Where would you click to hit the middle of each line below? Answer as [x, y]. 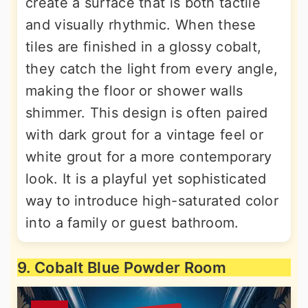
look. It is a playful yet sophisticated [146, 179]
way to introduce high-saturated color [152, 201]
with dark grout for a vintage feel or [145, 135]
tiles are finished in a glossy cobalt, [144, 47]
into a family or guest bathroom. [132, 223]
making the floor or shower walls [134, 91]
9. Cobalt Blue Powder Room [122, 267]
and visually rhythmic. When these [141, 25]
